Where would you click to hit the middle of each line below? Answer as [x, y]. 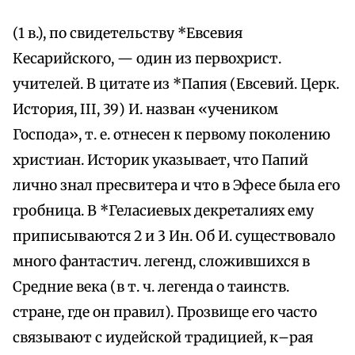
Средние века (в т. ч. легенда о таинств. [151, 287]
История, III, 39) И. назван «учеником [145, 110]
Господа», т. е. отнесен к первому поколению [172, 135]
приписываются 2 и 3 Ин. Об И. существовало [174, 237]
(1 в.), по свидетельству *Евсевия [128, 34]
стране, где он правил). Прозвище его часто [165, 313]
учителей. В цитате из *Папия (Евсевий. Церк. [176, 84]
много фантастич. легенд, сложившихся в [161, 262]
